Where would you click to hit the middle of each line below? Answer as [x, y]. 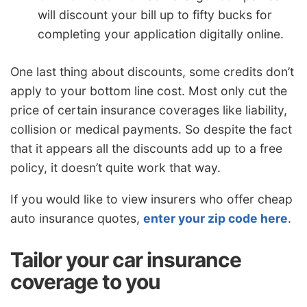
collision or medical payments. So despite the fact [151, 130]
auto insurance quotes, [77, 218]
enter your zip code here [216, 218]
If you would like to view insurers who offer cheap [151, 199]
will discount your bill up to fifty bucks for [155, 14]
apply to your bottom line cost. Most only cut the [149, 91]
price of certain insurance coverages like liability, [149, 110]
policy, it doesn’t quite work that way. [115, 168]
